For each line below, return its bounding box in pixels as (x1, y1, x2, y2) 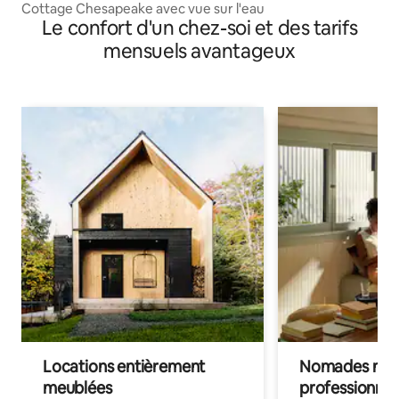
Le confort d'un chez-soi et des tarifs (41, 15, 358, 42)
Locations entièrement (43, 356, 206, 378)
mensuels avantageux (103, 38, 296, 65)
